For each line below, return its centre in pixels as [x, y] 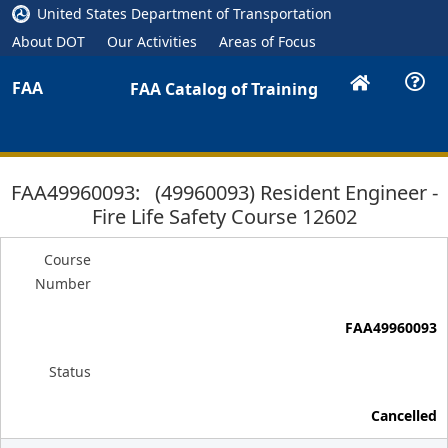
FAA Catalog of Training [224, 89]
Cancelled [404, 415]
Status [70, 371]
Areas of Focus [267, 41]
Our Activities [152, 41]
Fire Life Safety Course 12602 [224, 216]
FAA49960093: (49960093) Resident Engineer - [224, 192]
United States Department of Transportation [184, 13]
